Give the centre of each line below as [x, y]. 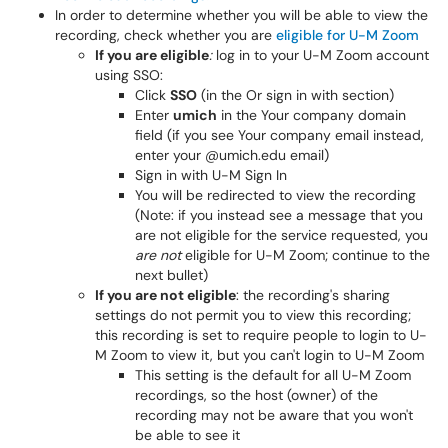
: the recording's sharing [313, 295]
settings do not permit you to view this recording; [253, 315]
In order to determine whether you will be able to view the [241, 15]
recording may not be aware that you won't [274, 415]
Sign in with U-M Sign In [211, 175]
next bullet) [171, 275]
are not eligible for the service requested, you [281, 235]
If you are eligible [152, 55]
